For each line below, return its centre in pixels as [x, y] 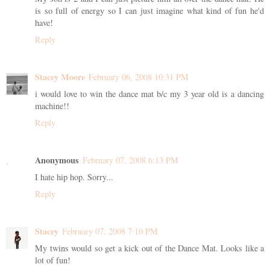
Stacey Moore [60, 77]
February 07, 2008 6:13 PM [130, 160]
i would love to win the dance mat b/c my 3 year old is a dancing [149, 94]
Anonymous [57, 160]
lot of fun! [53, 260]
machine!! [52, 106]
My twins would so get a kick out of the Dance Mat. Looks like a [149, 248]
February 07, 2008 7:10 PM [110, 231]
